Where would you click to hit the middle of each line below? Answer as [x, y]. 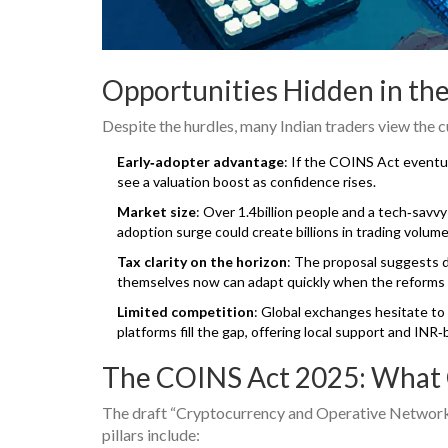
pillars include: [151, 435]
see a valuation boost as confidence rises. [246, 182]
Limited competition [185, 312]
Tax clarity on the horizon [202, 262]
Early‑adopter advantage [200, 162]
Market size [156, 212]
